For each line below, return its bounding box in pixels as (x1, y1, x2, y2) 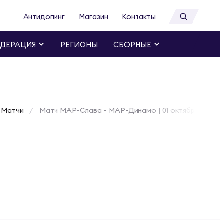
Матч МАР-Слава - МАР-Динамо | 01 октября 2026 (39, 106, 218, 115)
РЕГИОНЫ (60, 40, 98, 50)
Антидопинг (23, 12, 65, 22)
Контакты (122, 12, 156, 22)
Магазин (79, 12, 108, 22)
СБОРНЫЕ (113, 40, 151, 50)
